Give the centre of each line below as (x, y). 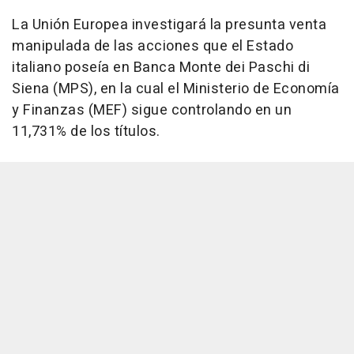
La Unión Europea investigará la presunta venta (169, 25)
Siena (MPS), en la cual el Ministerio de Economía (176, 89)
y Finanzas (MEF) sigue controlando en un (152, 111)
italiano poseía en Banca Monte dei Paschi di (161, 68)
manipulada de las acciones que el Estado (153, 47)
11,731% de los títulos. (86, 132)
